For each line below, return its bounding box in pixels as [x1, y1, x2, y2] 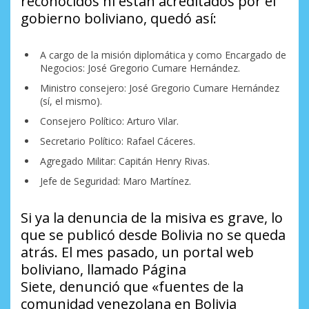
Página [142, 260, 186, 279]
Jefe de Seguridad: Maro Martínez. [39, 175, 191, 188]
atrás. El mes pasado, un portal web [21, 243, 254, 262]
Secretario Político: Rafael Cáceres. [39, 134, 195, 148]
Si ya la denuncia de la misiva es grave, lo [21, 208, 283, 228]
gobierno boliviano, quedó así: [21, 9, 217, 28]
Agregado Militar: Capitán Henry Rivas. [39, 154, 210, 168]
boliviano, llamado [21, 260, 142, 279]
